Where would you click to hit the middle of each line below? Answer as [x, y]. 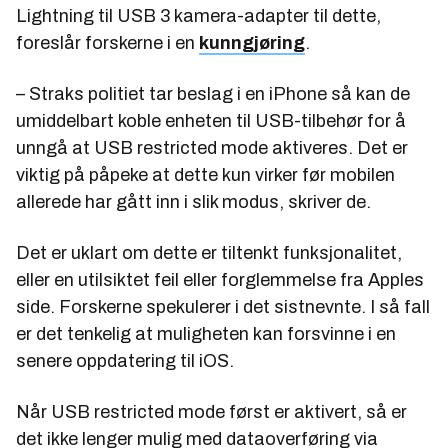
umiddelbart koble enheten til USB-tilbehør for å [211, 121]
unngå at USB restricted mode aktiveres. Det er [212, 148]
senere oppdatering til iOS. [125, 361]
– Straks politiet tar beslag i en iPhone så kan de [213, 94]
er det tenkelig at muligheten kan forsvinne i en [206, 334]
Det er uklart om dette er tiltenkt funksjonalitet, [209, 253]
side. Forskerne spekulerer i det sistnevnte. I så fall [223, 307]
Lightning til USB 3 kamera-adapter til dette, [200, 16]
